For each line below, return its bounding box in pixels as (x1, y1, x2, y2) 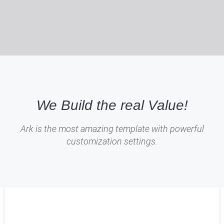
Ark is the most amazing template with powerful (20, 123, 204, 134)
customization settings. (66, 136, 157, 146)
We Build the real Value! (36, 97, 188, 113)
